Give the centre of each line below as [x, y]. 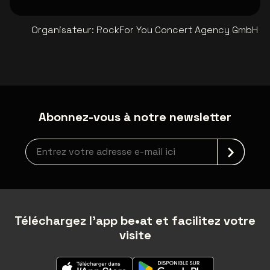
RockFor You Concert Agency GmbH [177, 30]
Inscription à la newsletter [84, 145]
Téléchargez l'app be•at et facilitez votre [135, 221]
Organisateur [61, 30]
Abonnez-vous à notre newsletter [135, 117]
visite [135, 235]
